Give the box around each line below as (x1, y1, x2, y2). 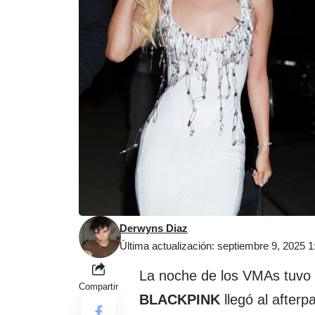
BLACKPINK (139, 292, 220, 308)
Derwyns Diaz (120, 222, 188, 235)
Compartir (79, 281, 118, 292)
